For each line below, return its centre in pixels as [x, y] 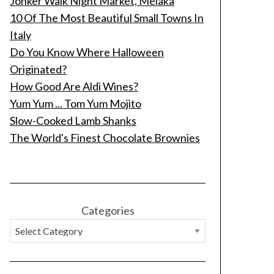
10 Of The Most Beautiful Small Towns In [107, 18]
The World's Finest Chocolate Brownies [105, 138]
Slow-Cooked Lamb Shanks [73, 120]
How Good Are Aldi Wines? [74, 86]
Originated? [38, 69]
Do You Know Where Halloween [87, 52]
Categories [108, 210]
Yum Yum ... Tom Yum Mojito [76, 103]
